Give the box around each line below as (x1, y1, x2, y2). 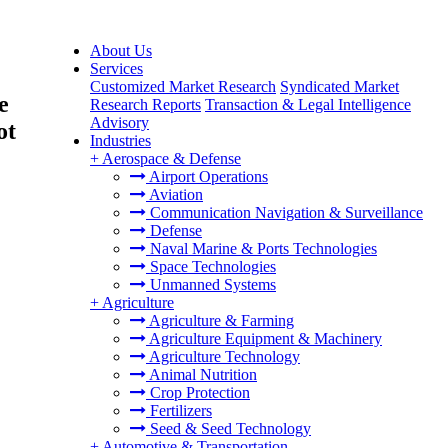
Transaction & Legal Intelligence (205, 96, 411, 113)
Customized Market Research (90, 78, 276, 95)
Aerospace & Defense (102, 150, 241, 167)
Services (90, 60, 143, 77)
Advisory (90, 114, 149, 131)
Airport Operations (146, 168, 268, 185)
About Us (90, 42, 152, 59)
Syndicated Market (280, 78, 399, 95)
